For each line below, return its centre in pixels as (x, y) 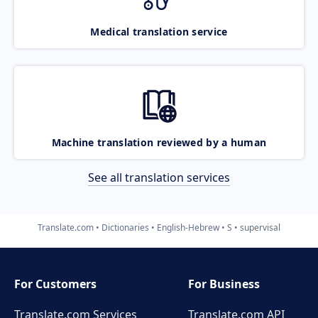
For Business (224, 284)
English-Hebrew (188, 227)
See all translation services (159, 177)
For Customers (55, 284)
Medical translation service (159, 31)
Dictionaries (125, 227)
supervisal (260, 227)
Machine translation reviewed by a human (159, 142)
